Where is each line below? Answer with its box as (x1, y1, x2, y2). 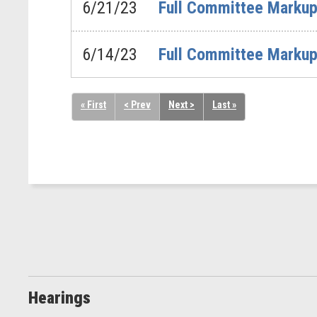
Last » (212, 99, 236, 110)
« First (81, 99, 106, 110)
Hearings (28, 288, 91, 308)
